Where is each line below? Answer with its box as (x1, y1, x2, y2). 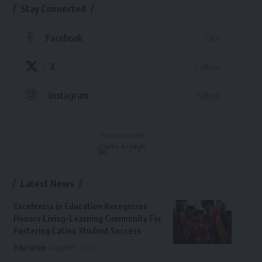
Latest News (20, 178, 74, 190)
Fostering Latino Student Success (13, 226, 141, 236)
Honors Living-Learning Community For (13, 213, 162, 224)
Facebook (45, 32, 82, 44)
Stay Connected (20, 3, 86, 15)
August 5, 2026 (48, 243, 95, 253)
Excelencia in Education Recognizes (13, 201, 147, 212)
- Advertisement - (95, 130, 150, 140)
